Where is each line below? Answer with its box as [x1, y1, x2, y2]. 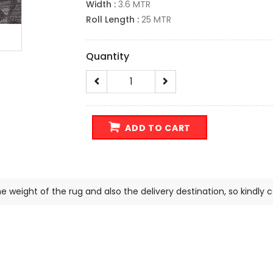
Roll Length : [86, 13, 141, 26]
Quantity [86, 49, 129, 64]
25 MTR [141, 13, 171, 26]
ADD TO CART [122, 122, 191, 135]
